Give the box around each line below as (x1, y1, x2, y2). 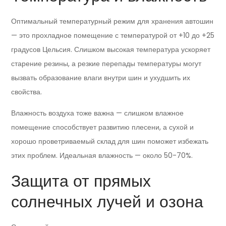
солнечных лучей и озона (11, 190, 204, 213)
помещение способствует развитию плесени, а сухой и (11, 122, 194, 133)
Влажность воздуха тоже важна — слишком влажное (11, 108, 184, 119)
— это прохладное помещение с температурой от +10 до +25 (11, 30, 215, 41)
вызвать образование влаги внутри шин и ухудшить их (11, 73, 191, 83)
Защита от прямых (11, 169, 151, 193)
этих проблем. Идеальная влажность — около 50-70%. (11, 150, 193, 161)
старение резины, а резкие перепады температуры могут (11, 59, 202, 69)
